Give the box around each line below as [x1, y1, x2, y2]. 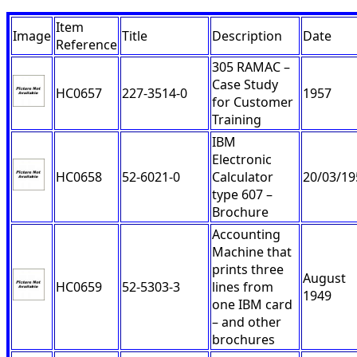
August [303, 269, 346, 288]
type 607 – [212, 186, 273, 204]
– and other [212, 313, 281, 331]
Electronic [212, 151, 272, 169]
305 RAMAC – [212, 58, 290, 76]
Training [212, 111, 261, 129]
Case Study [212, 76, 278, 94]
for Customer [212, 93, 293, 112]
